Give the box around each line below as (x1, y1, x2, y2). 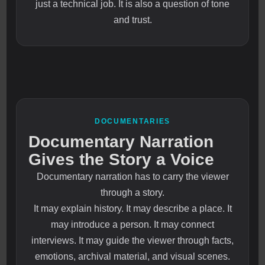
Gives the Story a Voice (28, 150, 215, 169)
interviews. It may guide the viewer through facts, (31, 235, 234, 246)
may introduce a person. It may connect (51, 219, 214, 230)
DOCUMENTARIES (95, 117, 170, 126)
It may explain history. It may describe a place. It (33, 203, 232, 214)
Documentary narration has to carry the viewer (36, 172, 229, 182)
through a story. (101, 188, 164, 198)
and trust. (113, 15, 152, 25)
